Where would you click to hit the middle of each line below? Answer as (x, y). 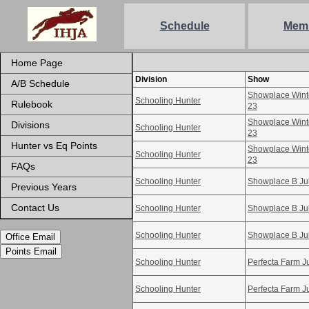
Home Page (37, 63)
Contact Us (35, 208)
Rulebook (32, 104)
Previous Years (44, 187)
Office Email (30, 237)
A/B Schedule (40, 83)
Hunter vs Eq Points (54, 146)
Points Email (31, 251)
